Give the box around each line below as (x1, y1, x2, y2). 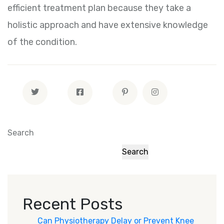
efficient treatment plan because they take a (7, 2, 191, 14)
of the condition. (7, 36, 77, 48)
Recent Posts (22, 194, 122, 214)
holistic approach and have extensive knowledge (7, 19, 208, 31)
